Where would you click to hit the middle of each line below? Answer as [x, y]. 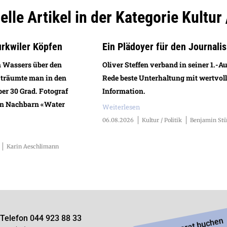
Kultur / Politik [162, 120]
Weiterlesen [122, 107]
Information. [124, 91]
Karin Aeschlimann [33, 146]
